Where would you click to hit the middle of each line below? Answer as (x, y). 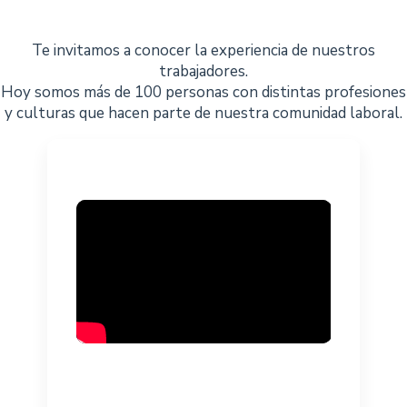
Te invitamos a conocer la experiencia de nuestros (203, 50)
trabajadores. (203, 71)
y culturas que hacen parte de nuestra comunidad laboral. (203, 113)
